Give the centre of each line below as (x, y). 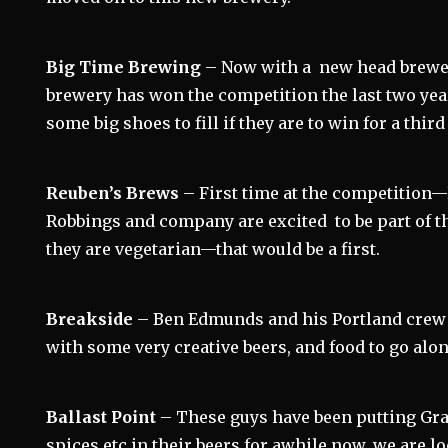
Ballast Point (101, 417)
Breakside (90, 319)
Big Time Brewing (124, 67)
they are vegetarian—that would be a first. (213, 249)
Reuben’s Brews (113, 193)
